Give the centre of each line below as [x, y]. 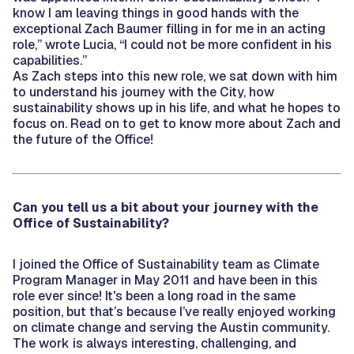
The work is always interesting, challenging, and [154, 343]
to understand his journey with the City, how [143, 92]
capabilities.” [50, 60]
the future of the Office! [83, 139]
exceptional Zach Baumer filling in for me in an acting [169, 28]
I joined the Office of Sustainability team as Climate [166, 264]
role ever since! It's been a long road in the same [154, 296]
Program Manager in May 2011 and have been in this [165, 280]
